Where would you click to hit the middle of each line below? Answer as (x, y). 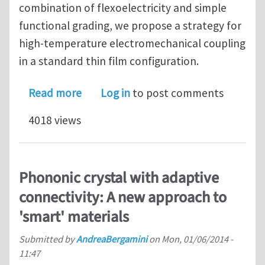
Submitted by (48, 239)
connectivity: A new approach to (123, 198)
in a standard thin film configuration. (109, 61)
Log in (115, 93)
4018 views (55, 120)
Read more (55, 93)
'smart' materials (74, 217)
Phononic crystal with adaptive (119, 178)
